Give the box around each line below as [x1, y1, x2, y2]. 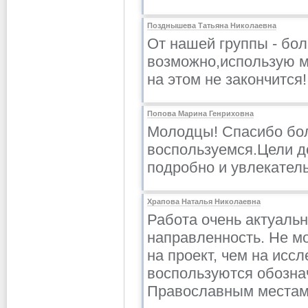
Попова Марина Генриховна [147, 109, 254, 118]
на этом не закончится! [147, 71, 307, 88]
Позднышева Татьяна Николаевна [147, 21, 276, 30]
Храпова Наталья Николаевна [147, 197, 261, 206]
